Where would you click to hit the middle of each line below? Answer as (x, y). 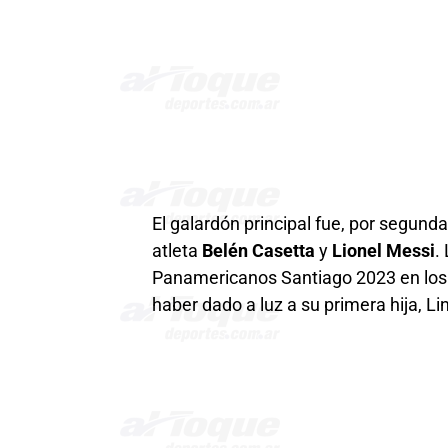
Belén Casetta (260, 251)
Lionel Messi (383, 251)
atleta (177, 251)
